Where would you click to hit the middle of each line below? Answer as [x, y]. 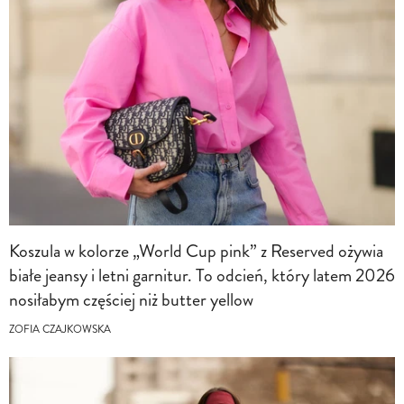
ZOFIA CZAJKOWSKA [60, 329]
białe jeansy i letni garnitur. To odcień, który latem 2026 [202, 275]
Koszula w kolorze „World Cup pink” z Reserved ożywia [196, 251]
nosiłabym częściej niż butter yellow [131, 299]
